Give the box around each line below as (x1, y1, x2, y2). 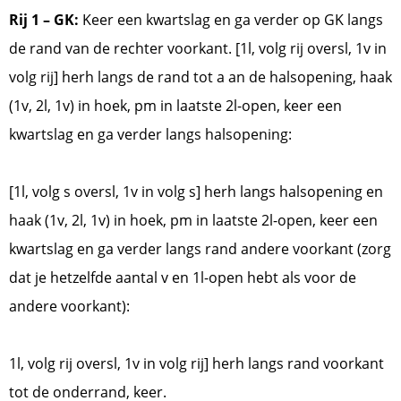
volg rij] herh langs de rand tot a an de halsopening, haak (9, 67, 392, 88)
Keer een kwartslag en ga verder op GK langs (82, 10, 383, 30)
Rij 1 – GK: (9, 10, 82, 30)
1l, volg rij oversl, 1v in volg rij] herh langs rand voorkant (9, 354, 384, 374)
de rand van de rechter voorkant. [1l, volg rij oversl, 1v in (9, 38, 387, 59)
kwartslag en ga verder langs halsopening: (9, 124, 295, 145)
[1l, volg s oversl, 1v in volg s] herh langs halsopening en (9, 182, 383, 202)
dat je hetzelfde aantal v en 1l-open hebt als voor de (9, 268, 356, 288)
